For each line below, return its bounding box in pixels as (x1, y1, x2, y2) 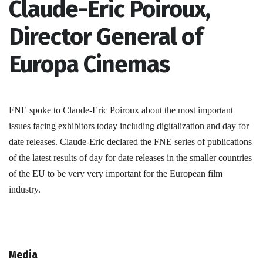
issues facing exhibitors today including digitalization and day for (9, 120, 249, 131)
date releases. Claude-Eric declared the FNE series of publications (9, 136, 252, 147)
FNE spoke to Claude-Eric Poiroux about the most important (9, 104, 233, 115)
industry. (9, 184, 41, 194)
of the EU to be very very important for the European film (9, 168, 222, 178)
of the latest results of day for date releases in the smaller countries (9, 152, 252, 163)
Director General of (9, 22, 203, 51)
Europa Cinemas (9, 50, 170, 79)
